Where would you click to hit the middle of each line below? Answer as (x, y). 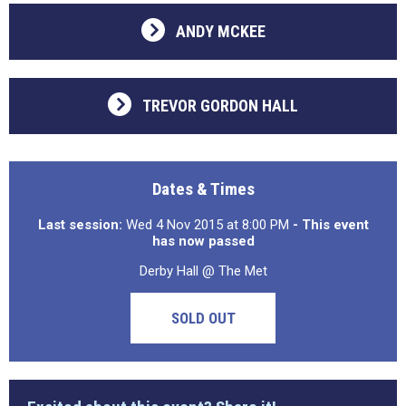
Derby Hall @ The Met (203, 271)
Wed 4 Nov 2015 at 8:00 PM (207, 225)
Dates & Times (203, 189)
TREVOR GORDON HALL (220, 106)
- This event (330, 225)
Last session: (80, 225)
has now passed (203, 241)
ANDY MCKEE (220, 31)
